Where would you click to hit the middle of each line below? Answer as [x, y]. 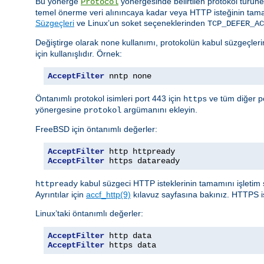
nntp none [128, 76]
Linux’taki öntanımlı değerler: [89, 213]
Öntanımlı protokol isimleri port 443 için [109, 98]
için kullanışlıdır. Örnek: [79, 53]
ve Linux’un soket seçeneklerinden [141, 23]
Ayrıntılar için [61, 194]
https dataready [142, 161]
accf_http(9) [108, 194]
